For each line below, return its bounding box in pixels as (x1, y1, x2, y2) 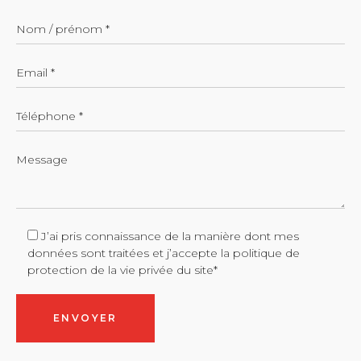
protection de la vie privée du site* (27, 263, 218, 278)
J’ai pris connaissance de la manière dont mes (41, 229, 299, 244)
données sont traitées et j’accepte (27, 246, 221, 261)
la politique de (221, 246, 300, 261)
